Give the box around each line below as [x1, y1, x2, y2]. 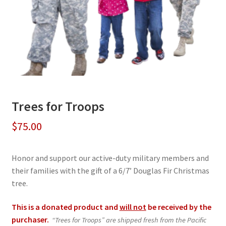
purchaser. [11, 214, 49, 225]
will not [119, 202, 146, 212]
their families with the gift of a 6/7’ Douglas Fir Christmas [11, 165, 209, 176]
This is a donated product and [11, 202, 120, 212]
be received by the [146, 202, 211, 212]
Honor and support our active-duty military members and [11, 152, 209, 163]
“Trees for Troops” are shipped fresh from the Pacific [51, 215, 206, 225]
